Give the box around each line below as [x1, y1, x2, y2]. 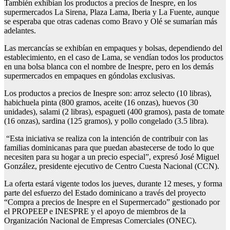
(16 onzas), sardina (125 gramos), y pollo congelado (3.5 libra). [4, 117, 208, 126]
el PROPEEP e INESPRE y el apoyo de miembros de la [4, 207, 186, 216]
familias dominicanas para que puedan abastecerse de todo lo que [4, 143, 214, 152]
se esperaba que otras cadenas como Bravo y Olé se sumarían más [4, 17, 217, 26]
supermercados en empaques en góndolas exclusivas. [4, 71, 175, 81]
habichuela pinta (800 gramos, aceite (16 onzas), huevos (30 [4, 98, 198, 107]
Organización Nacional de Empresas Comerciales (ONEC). [4, 216, 197, 225]
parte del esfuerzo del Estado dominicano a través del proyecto [4, 188, 206, 198]
